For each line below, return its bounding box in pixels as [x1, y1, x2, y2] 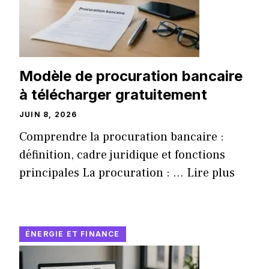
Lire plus [187, 165, 235, 181]
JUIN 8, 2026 [19, 110, 77, 119]
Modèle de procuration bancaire [19, 67, 243, 85]
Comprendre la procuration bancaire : [19, 129, 224, 145]
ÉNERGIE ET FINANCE [25, 229, 120, 239]
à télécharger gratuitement [19, 86, 207, 104]
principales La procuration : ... [19, 165, 187, 181]
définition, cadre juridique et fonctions [19, 147, 225, 163]
